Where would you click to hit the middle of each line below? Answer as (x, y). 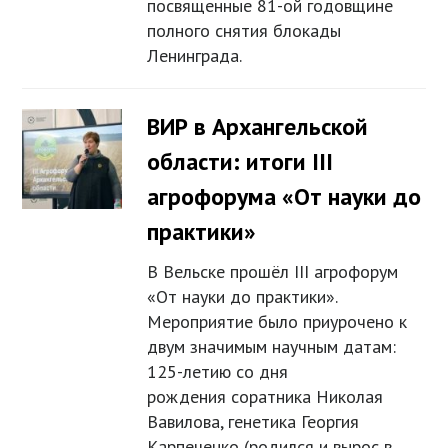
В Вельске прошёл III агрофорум (273, 272)
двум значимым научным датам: (272, 347)
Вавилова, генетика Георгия (253, 422)
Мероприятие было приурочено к (277, 322)
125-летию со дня (218, 372)
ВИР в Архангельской (258, 127)
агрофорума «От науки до (284, 197)
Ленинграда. (195, 56)
